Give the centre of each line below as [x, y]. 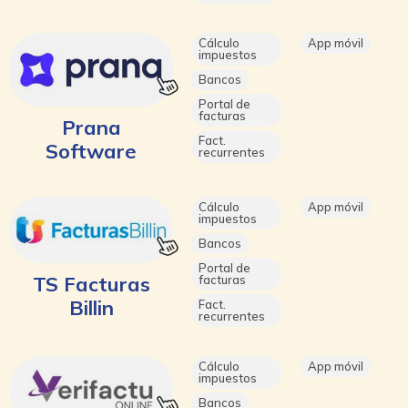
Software [91, 151]
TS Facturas [91, 284]
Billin [91, 307]
